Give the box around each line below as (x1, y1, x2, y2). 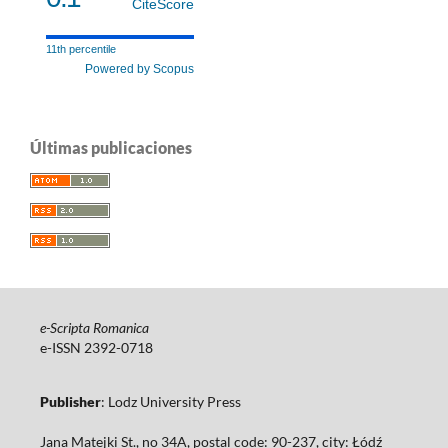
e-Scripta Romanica (39, 319, 149, 337)
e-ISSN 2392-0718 (39, 339, 153, 357)
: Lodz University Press (100, 393, 406, 411)
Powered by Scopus (85, 62, 194, 77)
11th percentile (46, 43, 116, 56)
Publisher (39, 393, 101, 411)
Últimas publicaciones (30, 138, 192, 158)
